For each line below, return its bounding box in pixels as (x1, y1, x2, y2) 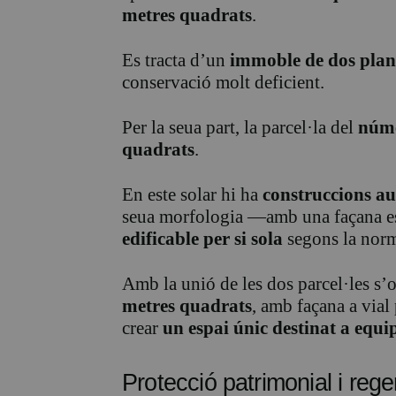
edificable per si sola (122, 228, 283, 250)
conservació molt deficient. (122, 72, 324, 94)
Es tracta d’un (122, 49, 230, 72)
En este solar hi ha (122, 184, 263, 206)
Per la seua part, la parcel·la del (122, 117, 358, 139)
